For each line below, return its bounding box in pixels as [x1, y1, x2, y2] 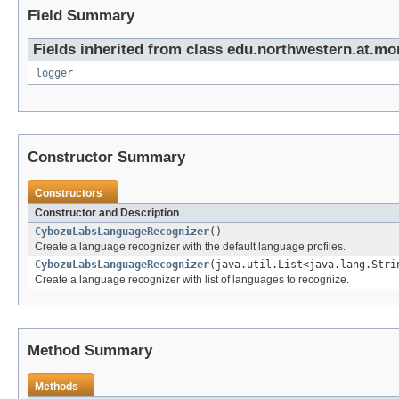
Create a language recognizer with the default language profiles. [35, 240, 346, 254]
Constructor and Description [35, 207, 179, 220]
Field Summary [28, 7, 134, 25]
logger [36, 67, 73, 80]
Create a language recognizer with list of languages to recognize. [35, 273, 349, 287]
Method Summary [28, 342, 152, 360]
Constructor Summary [28, 149, 185, 167]
